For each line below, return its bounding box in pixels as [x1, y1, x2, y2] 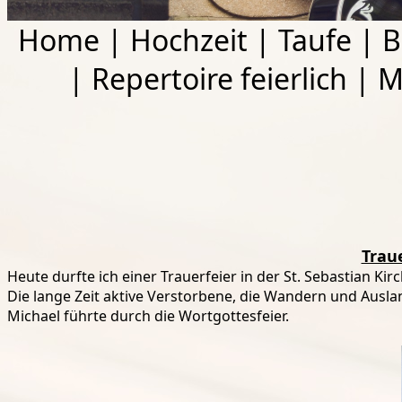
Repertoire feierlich [91, 59, 347, 99]
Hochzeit [130, 21, 248, 60]
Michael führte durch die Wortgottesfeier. [7, 306, 289, 327]
